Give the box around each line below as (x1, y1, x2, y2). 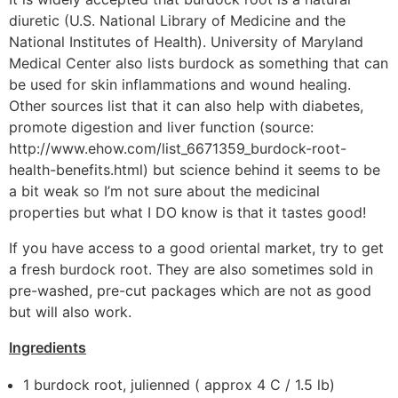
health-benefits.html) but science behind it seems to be (9, 160, 380, 179)
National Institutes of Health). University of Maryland (9, 32, 363, 51)
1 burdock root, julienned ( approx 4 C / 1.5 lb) (23, 375, 335, 394)
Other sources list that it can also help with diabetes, (9, 96, 363, 115)
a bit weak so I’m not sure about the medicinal (9, 181, 320, 200)
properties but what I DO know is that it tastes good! (9, 203, 366, 221)
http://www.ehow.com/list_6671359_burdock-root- (9, 139, 346, 157)
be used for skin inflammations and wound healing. (9, 75, 351, 93)
